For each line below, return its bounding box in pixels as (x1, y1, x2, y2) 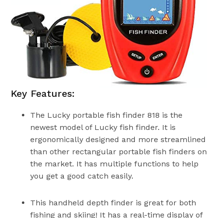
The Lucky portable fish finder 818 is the (30, 110, 183, 120)
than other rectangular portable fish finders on (30, 146, 207, 156)
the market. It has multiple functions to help (30, 159, 199, 168)
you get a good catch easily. (30, 171, 134, 181)
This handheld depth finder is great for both (30, 198, 197, 207)
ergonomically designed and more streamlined (30, 134, 206, 144)
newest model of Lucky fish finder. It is (30, 122, 176, 132)
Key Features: (11, 87, 75, 99)
